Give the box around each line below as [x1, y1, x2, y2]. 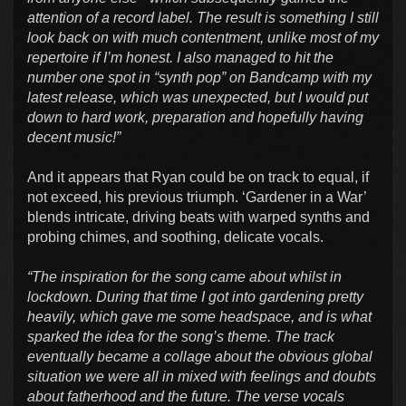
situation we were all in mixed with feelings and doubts [27, 369, 376, 385]
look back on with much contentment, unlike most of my [27, 30, 379, 46]
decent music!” [27, 130, 121, 146]
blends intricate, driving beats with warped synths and [27, 209, 370, 226]
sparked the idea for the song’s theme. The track [27, 329, 334, 345]
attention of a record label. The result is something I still [27, 10, 379, 26]
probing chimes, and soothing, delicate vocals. [27, 229, 324, 246]
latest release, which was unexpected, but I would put [27, 90, 368, 106]
